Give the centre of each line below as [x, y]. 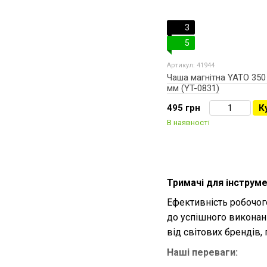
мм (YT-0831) [193, 88]
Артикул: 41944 [191, 65]
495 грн [184, 108]
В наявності [188, 122]
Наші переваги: [202, 252]
